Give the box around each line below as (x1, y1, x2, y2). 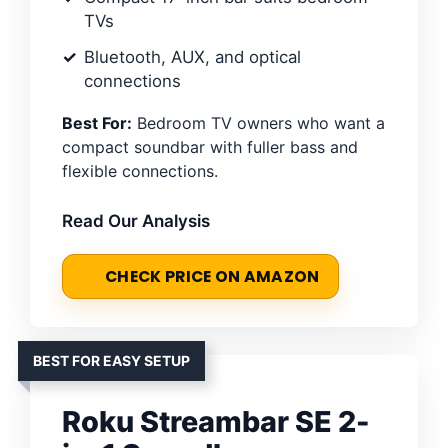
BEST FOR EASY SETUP (33, 352, 190, 370)
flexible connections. (62, 161, 218, 182)
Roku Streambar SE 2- (62, 404, 370, 440)
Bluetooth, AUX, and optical (84, 47, 301, 68)
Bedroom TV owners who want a (132, 113, 385, 134)
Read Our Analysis (62, 211, 210, 232)
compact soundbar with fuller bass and (62, 137, 358, 158)
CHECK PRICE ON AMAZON (105, 266, 320, 288)
